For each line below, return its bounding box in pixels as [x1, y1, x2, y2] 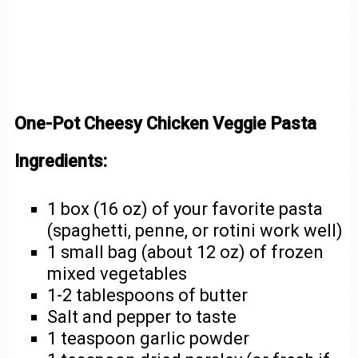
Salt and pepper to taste [47, 307, 237, 327]
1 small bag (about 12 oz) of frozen [47, 242, 324, 262]
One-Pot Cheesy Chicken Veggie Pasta [14, 113, 316, 133]
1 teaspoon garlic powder [47, 328, 250, 348]
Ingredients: [14, 151, 107, 171]
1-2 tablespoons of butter [47, 285, 249, 305]
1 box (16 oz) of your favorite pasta [47, 199, 324, 219]
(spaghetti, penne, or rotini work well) [47, 221, 344, 241]
